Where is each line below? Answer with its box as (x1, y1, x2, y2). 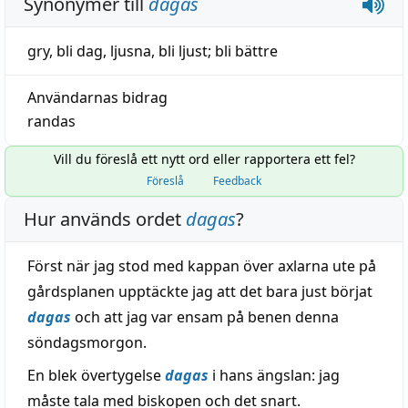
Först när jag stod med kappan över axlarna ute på (27, 256, 376, 276)
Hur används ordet (24, 207, 186, 231)
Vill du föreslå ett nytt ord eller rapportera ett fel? (53, 150, 355, 168)
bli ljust (158, 41, 208, 61)
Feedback (213, 173, 261, 189)
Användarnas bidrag (27, 87, 168, 107)
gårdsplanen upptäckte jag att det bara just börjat (27, 281, 372, 301)
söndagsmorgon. (27, 332, 147, 352)
